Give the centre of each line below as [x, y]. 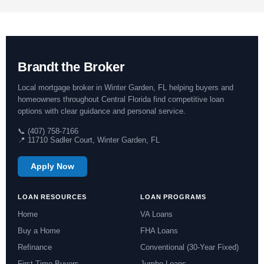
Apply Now [52, 166]
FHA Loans [159, 231]
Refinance [35, 247]
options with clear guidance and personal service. [102, 111]
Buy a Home [39, 231]
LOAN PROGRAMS [173, 197]
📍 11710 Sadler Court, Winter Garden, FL [89, 140]
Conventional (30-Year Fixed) [189, 247]
